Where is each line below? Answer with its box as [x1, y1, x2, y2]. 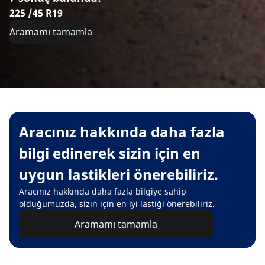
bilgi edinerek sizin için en [19, 143, 201, 163]
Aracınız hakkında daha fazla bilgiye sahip [19, 186, 186, 198]
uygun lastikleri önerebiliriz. [19, 164, 218, 185]
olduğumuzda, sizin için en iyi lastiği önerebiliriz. [19, 198, 215, 210]
